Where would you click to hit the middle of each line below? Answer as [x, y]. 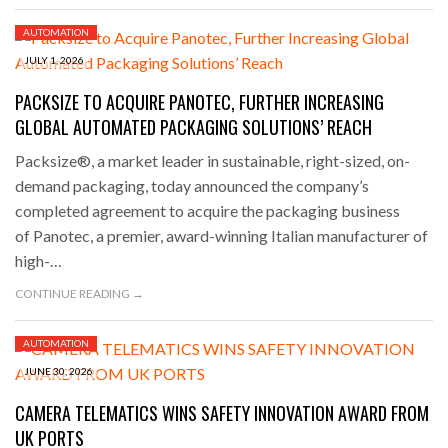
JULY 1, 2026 [54, 59]
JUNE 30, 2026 [58, 370]
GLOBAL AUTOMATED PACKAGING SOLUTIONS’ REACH [193, 126]
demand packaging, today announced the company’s [192, 185]
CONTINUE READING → [79, 293]
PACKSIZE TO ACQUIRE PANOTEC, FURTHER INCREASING [199, 101]
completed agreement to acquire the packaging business [207, 210]
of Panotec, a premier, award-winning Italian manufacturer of [221, 235]
